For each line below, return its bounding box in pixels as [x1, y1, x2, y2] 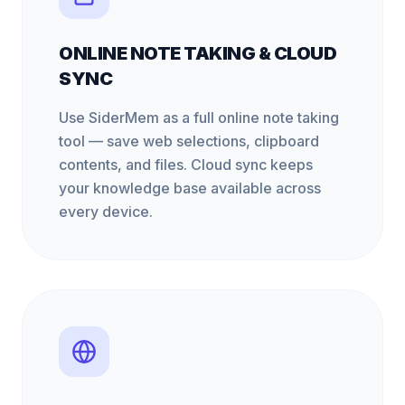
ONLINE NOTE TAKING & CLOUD [59, 42, 336, 64]
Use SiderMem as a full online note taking [59, 108, 339, 127]
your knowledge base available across [59, 179, 321, 197]
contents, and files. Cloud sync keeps [59, 155, 313, 174]
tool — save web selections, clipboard [59, 132, 319, 150]
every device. [59, 202, 153, 221]
